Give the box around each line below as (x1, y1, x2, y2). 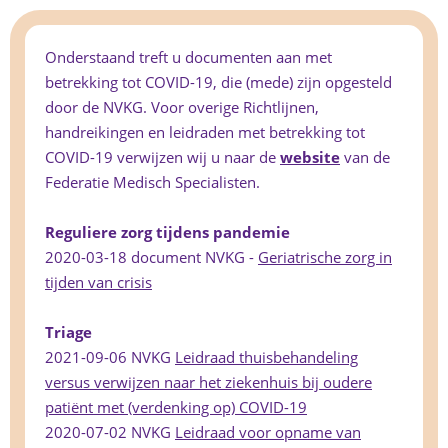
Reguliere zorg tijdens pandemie (45, 222, 290, 243)
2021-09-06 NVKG (45, 347, 175, 368)
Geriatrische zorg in (258, 247, 392, 268)
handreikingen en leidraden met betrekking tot (45, 122, 365, 143)
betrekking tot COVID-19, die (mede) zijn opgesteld (45, 72, 392, 93)
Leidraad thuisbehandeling (175, 347, 358, 368)
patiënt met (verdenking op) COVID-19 (45, 397, 307, 418)
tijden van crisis (45, 272, 152, 293)
